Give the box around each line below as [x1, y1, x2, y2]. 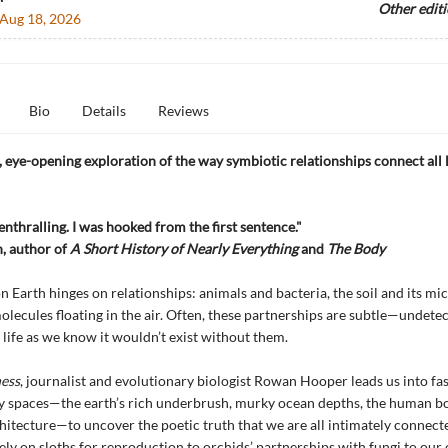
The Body [326, 240, 385, 257]
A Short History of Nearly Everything [69, 240, 298, 257]
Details [81, 102, 126, 119]
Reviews [157, 102, 209, 119]
